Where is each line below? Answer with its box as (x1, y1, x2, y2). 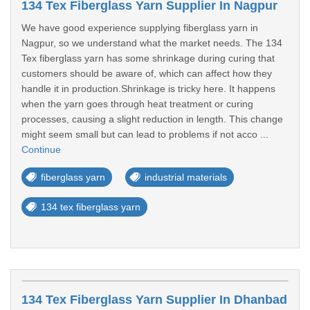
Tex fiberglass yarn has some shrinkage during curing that (21, 53, 275, 64)
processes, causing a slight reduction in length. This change (21, 113, 283, 125)
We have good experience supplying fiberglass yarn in (21, 22, 258, 33)
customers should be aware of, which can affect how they (21, 68, 272, 79)
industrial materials (145, 172, 227, 183)
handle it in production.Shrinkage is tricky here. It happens (21, 83, 275, 94)
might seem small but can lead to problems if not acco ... (21, 129, 268, 140)
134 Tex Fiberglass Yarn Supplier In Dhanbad (21, 293, 287, 307)
